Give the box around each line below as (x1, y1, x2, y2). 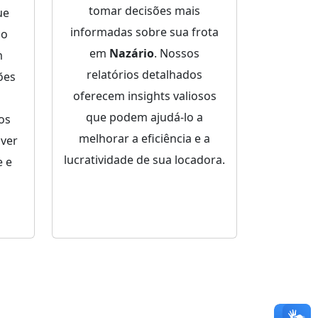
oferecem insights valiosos (72, 88, 216, 104)
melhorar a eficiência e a (79, 131, 210, 147)
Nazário (109, 45, 154, 62)
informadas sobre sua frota (70, 24, 219, 40)
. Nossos (154, 45, 199, 62)
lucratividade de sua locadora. (64, 152, 225, 168)
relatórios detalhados (87, 67, 202, 83)
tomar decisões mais (89, 3, 200, 19)
